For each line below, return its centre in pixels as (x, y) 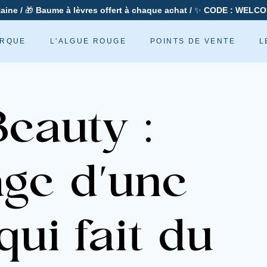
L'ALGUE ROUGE (88, 41)
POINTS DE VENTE (193, 41)
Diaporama (52, 25)
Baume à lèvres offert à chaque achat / (114, 10)
